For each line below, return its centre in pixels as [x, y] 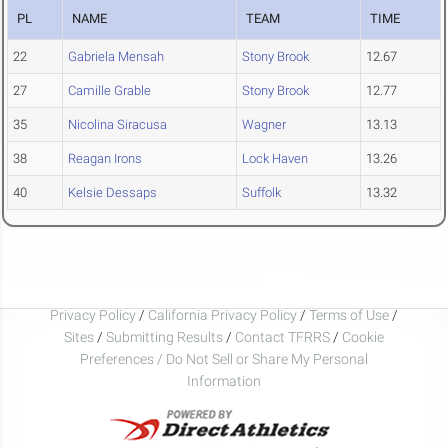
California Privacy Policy [222, 314]
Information [224, 380]
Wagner [264, 125]
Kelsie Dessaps [112, 193]
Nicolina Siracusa [117, 125]
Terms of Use [349, 314]
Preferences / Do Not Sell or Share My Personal [224, 358]
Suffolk [261, 193]
